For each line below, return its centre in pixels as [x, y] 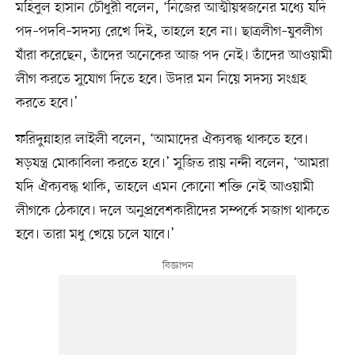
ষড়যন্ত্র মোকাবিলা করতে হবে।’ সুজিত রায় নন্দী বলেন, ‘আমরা [172, 164]
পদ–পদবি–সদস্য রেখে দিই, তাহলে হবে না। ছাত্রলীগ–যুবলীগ [169, 32]
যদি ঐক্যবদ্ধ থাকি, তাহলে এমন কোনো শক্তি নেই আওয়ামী [164, 187]
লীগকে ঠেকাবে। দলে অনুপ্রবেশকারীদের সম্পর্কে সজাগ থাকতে [172, 211]
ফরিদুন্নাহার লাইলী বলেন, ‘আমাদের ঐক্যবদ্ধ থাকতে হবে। [162, 140]
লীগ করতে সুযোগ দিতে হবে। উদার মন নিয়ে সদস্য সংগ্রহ [161, 80]
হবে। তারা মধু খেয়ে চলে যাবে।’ [95, 235]
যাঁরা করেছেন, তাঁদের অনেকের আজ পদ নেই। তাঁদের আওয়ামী [174, 56]
